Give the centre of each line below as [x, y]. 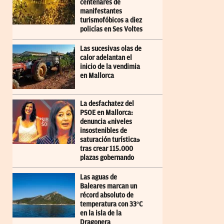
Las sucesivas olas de [111, 49]
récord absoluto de [107, 195]
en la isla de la [101, 213]
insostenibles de [103, 131]
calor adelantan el [106, 58]
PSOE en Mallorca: [106, 113]
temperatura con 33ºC [111, 204]
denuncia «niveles [106, 122]
